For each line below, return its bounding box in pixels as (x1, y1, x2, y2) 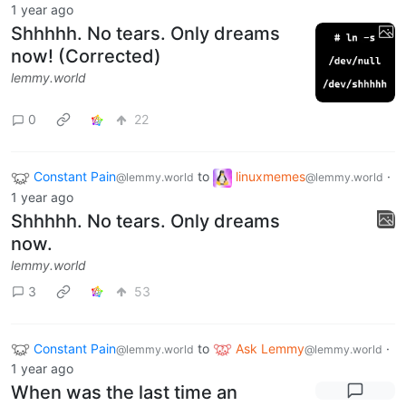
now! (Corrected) (11, 44, 161, 67)
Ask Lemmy (236, 340, 304, 356)
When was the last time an (11, 382, 237, 404)
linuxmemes (236, 168, 305, 184)
